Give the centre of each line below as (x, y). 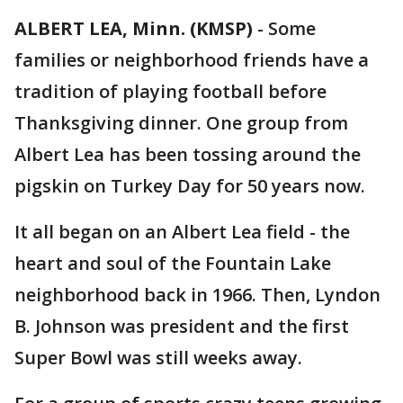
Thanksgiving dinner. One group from (181, 123)
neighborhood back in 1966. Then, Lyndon (197, 295)
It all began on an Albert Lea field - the (182, 232)
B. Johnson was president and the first (182, 326)
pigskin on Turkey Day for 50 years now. (190, 186)
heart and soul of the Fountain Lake (173, 263)
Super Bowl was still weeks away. (158, 358)
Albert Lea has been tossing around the (188, 154)
